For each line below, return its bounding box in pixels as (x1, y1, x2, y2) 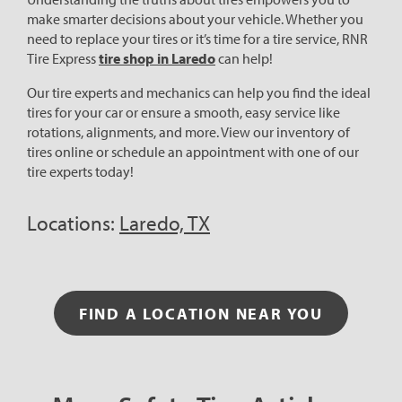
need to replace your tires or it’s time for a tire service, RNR (27, 30, 368, 48)
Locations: (27, 209, 119, 237)
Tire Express (27, 49, 99, 68)
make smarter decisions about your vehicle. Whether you (27, 10, 363, 29)
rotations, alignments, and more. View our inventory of (27, 123, 350, 142)
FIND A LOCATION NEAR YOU (78, 302, 324, 324)
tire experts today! (27, 162, 134, 181)
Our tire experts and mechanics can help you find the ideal (27, 83, 371, 102)
